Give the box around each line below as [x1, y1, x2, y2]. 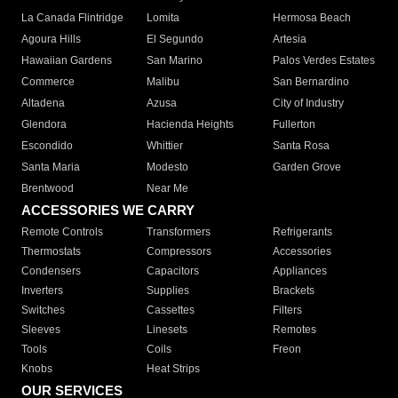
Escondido [21, 139, 73, 153]
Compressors [147, 245, 212, 259]
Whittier [147, 139, 184, 153]
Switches [21, 304, 65, 317]
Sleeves [21, 323, 60, 337]
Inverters [21, 284, 63, 298]
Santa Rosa [272, 139, 330, 153]
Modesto [147, 161, 189, 174]
